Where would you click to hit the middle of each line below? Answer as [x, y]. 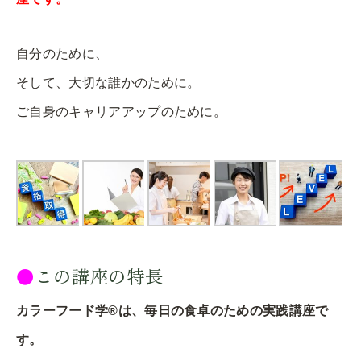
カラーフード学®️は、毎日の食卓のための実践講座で [172, 310]
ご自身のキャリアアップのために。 [122, 111]
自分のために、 [62, 53]
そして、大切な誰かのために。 [108, 82]
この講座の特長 [99, 275]
